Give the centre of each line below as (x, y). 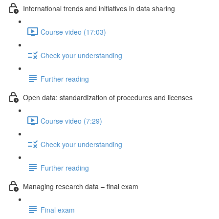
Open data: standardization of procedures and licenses (108, 97)
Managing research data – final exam (81, 186)
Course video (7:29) (71, 120)
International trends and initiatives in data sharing (99, 8)
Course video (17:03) (73, 32)
